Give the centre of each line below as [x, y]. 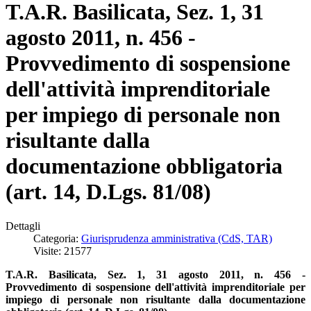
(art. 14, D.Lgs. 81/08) [108, 192]
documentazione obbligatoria [144, 166]
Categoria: [57, 238]
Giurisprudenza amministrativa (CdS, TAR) [177, 238]
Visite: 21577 [62, 251]
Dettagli [23, 226]
